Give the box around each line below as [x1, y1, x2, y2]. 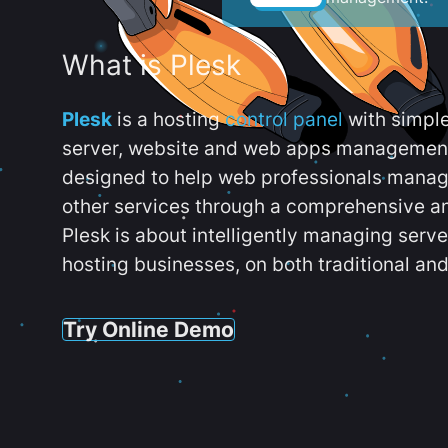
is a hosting [112, 108, 225, 131]
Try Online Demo [63, 315, 234, 342]
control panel [225, 108, 343, 131]
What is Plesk [62, 48, 241, 83]
